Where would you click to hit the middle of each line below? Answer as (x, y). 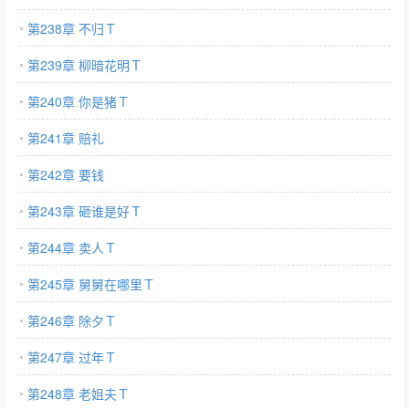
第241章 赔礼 (66, 138)
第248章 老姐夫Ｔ (79, 393)
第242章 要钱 (66, 174)
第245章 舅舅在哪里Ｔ (91, 284)
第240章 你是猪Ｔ (79, 101)
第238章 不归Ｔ (72, 28)
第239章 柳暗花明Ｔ (85, 65)
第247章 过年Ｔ (72, 357)
